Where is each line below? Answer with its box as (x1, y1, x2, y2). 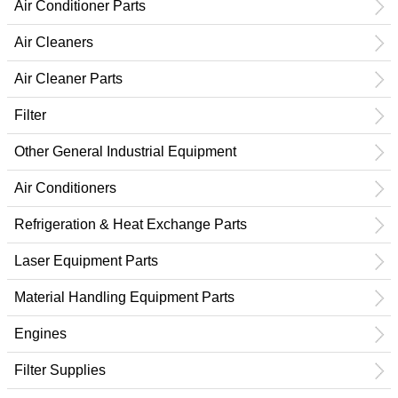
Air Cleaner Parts (14, 71, 123, 86)
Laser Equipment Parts (14, 253, 158, 268)
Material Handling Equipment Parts (14, 290, 235, 305)
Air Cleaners (14, 35, 93, 50)
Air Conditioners (14, 180, 116, 195)
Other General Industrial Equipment (14, 144, 236, 159)
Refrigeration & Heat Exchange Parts (14, 217, 247, 232)
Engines (14, 326, 67, 341)
